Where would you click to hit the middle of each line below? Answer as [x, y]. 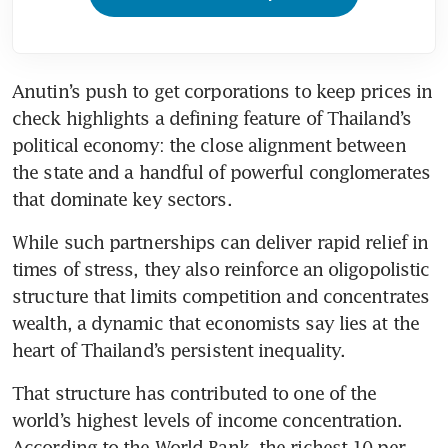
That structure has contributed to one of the [194, 393]
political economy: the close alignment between [209, 145]
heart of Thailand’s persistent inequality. [179, 350]
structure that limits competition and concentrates [221, 296]
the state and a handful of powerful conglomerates [221, 172]
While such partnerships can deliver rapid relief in [220, 242]
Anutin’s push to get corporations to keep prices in [222, 91]
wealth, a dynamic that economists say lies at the [215, 323]
